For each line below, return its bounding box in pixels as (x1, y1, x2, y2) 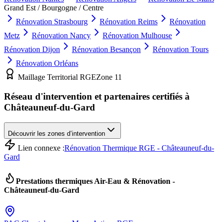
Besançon (110, 45, 141, 54)
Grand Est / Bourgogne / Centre (4, 3, 104, 12)
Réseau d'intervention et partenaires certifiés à (4, 91, 190, 102)
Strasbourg (54, 17, 88, 26)
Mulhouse (141, 31, 172, 40)
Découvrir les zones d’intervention (8, 129, 105, 137)
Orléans (54, 59, 78, 68)
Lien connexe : (16, 143, 64, 152)
